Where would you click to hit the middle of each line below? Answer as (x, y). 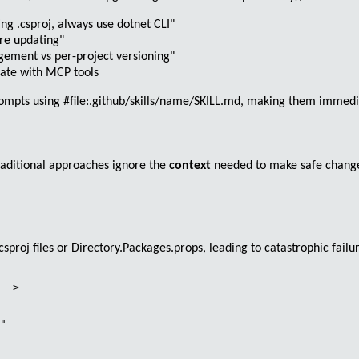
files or (50, 248)
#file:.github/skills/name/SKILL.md (152, 101)
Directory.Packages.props (137, 248)
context (190, 166)
